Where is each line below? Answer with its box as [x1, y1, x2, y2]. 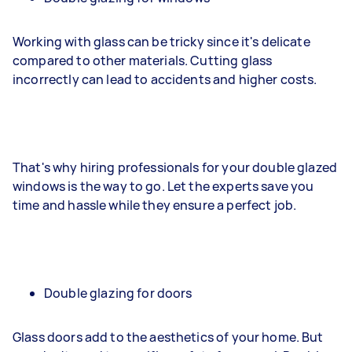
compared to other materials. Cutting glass [13, 52, 273, 69]
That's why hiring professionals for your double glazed [13, 159, 338, 176]
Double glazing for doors [44, 284, 192, 302]
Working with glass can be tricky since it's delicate [13, 33, 310, 50]
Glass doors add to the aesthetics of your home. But [13, 328, 324, 346]
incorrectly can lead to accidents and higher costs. [13, 71, 317, 88]
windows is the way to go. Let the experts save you [13, 178, 314, 195]
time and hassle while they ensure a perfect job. [13, 196, 297, 214]
